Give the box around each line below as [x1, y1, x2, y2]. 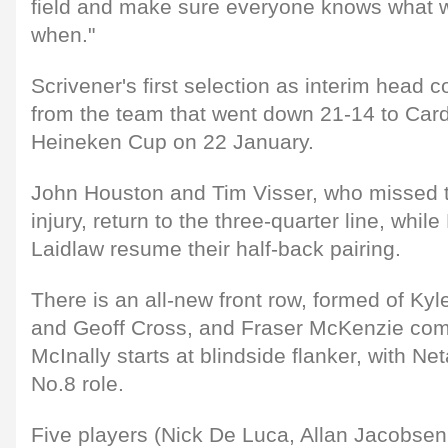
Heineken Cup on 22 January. [31, 129, 314, 154]
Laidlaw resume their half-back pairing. [31, 236, 401, 261]
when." [31, 22, 95, 47]
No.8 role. [31, 371, 124, 396]
